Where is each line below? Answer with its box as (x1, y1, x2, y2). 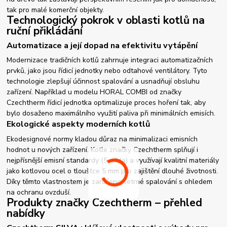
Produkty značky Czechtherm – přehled (7, 196, 203, 210)
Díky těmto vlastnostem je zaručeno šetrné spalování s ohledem (7, 177, 213, 187)
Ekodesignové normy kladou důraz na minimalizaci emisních (7, 134, 198, 144)
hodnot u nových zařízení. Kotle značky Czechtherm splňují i (7, 145, 199, 155)
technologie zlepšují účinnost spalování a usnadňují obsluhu (7, 77, 200, 87)
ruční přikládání (7, 23, 83, 38)
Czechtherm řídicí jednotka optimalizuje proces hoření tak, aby (7, 98, 206, 108)
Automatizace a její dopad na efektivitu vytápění (7, 39, 198, 51)
